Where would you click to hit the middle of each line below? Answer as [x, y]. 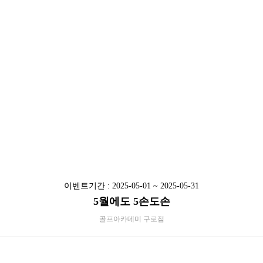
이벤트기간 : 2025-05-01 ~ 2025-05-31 [131, 186]
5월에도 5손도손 [131, 201]
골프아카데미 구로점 [131, 219]
